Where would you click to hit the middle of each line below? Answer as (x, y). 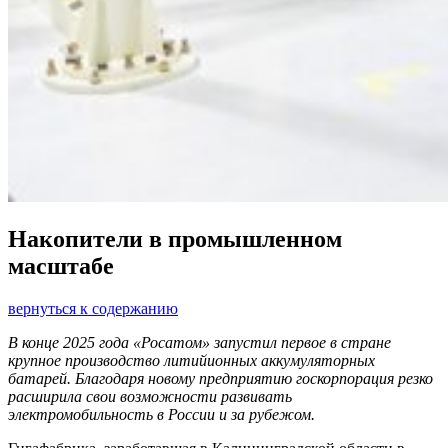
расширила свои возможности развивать (150, 397)
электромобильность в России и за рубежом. (161, 415)
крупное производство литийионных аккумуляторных (191, 361)
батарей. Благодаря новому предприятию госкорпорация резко (220, 379)
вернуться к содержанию (93, 309)
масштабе (61, 266)
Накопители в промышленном (175, 239)
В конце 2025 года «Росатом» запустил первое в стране (199, 343)
